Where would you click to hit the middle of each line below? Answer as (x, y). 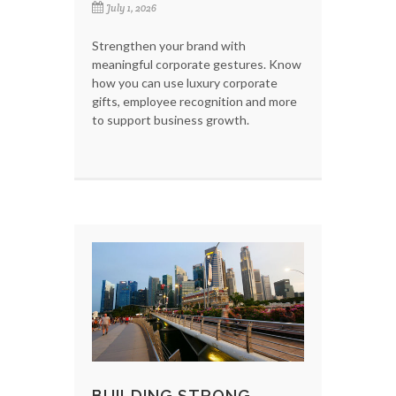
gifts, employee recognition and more (194, 101)
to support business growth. (171, 119)
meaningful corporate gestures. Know (197, 64)
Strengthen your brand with (169, 45)
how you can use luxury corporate (185, 82)
